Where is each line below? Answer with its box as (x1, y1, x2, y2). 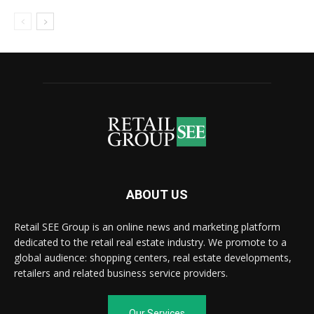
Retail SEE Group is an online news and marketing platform (14, 220, 280, 233)
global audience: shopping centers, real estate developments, (14, 251, 292, 264)
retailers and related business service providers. (14, 266, 228, 280)
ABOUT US (126, 187, 188, 202)
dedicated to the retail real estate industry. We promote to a (14, 235, 287, 249)
